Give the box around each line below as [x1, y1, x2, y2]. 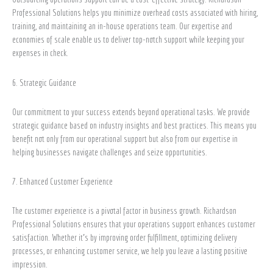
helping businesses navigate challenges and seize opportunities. [12, 146, 209, 157]
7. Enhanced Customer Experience [12, 176, 115, 187]
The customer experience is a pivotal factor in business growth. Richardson [12, 205, 236, 216]
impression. [12, 259, 49, 270]
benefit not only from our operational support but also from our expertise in [12, 133, 238, 144]
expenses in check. [12, 48, 70, 58]
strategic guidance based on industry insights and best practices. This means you [12, 119, 257, 130]
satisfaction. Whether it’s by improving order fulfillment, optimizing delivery [12, 232, 237, 243]
